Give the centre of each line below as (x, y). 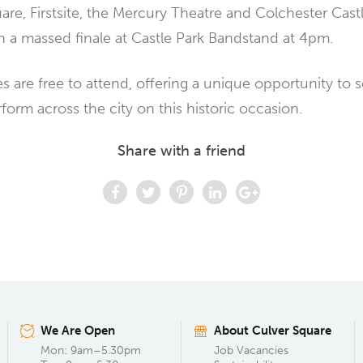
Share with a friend (181, 150)
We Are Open (78, 331)
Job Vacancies (251, 350)
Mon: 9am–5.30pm (91, 350)
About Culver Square (273, 331)
